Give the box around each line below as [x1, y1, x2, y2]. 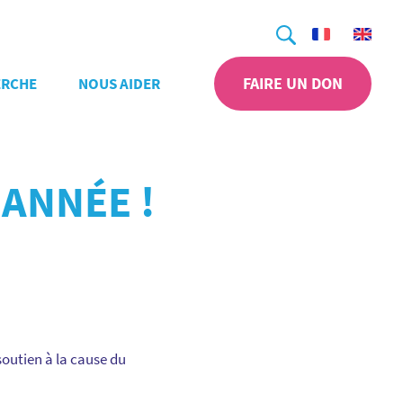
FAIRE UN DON [243, 73, 343, 94]
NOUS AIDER [77, 74, 160, 94]
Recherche [257, 13, 324, 33]
